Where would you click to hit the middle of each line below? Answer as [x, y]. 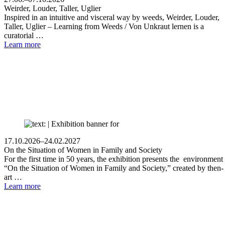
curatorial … [24, 35]
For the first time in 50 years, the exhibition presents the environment [114, 159]
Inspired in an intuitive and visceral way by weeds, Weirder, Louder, [112, 17]
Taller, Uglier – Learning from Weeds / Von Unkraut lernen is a [104, 26]
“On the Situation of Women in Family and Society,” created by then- [114, 168]
